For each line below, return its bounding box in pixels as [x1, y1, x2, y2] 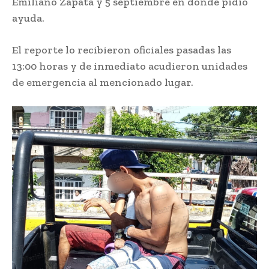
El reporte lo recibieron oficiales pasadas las [12, 43, 231, 57]
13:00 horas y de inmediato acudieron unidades [12, 59, 247, 73]
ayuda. [12, 11, 44, 25]
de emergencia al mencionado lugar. [12, 76, 193, 89]
